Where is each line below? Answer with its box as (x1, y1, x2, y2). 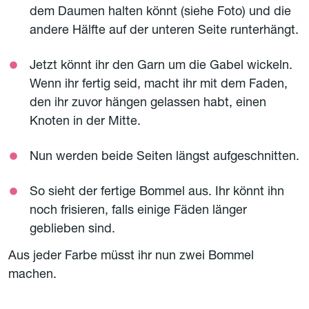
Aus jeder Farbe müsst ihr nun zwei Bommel (8, 250, 254, 263)
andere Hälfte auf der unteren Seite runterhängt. (30, 25, 299, 37)
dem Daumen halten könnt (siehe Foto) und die (30, 6, 291, 19)
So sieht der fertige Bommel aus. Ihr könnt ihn (30, 186, 284, 199)
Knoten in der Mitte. (30, 116, 141, 128)
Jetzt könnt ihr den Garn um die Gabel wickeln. (30, 60, 292, 72)
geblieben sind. (30, 223, 115, 236)
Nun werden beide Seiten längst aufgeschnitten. (30, 151, 299, 163)
